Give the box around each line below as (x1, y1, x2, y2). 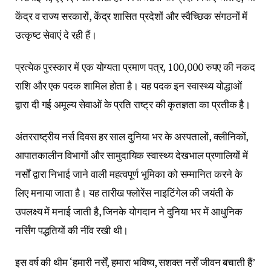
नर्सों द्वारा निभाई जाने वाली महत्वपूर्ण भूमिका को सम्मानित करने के (15, 166, 243, 181)
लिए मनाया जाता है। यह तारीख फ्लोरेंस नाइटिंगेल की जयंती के (15, 185, 233, 200)
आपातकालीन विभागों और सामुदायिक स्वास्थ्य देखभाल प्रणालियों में (15, 148, 248, 162)
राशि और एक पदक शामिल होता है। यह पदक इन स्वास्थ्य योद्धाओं (15, 78, 242, 93)
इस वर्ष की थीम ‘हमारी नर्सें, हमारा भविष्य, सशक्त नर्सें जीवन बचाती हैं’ (15, 255, 255, 269)
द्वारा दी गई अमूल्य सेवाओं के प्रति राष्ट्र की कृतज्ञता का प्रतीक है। (15, 97, 251, 111)
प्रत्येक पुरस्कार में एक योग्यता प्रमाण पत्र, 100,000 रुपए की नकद (15, 59, 255, 74)
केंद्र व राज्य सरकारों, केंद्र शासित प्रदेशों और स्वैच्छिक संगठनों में (15, 8, 248, 23)
